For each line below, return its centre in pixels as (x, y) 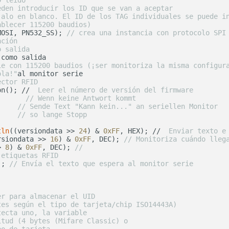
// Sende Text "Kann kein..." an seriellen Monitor (118, 107)
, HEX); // (142, 131)
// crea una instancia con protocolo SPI (146, 33)
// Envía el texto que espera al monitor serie (101, 164)
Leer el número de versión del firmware (113, 90)
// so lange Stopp (52, 115)
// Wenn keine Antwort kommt (81, 98)
